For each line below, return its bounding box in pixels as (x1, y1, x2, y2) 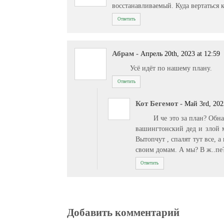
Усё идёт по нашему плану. (130, 64, 212, 72)
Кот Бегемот (135, 99, 178, 107)
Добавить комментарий (67, 206, 180, 219)
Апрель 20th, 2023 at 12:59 (140, 49, 220, 57)
